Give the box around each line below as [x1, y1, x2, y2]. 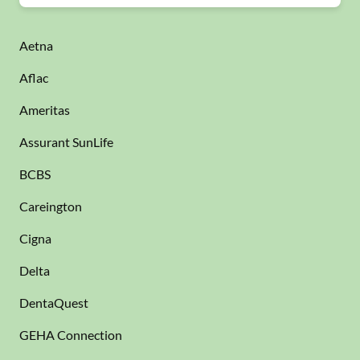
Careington [19, 198, 82, 214]
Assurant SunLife [19, 134, 113, 149]
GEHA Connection [19, 327, 122, 342]
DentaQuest [19, 295, 88, 310]
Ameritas [19, 102, 70, 117]
